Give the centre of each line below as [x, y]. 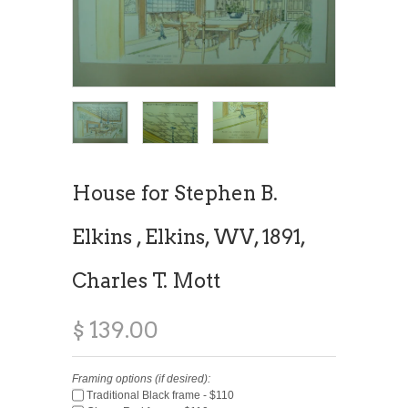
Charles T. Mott [146, 280]
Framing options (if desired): [141, 378]
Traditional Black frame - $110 [159, 395]
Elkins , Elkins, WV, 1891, [189, 236]
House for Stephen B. [175, 193]
